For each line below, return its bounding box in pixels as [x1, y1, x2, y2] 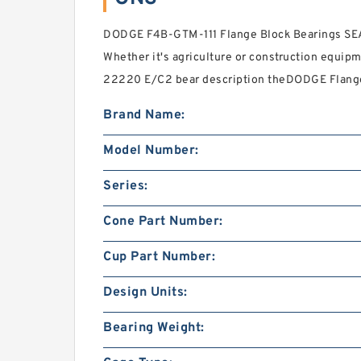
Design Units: [103, 284, 188, 301]
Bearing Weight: [103, 320, 205, 336]
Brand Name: [103, 107, 185, 123]
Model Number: [103, 143, 199, 159]
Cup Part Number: [103, 249, 215, 265]
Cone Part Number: [103, 214, 223, 230]
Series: [103, 178, 148, 194]
